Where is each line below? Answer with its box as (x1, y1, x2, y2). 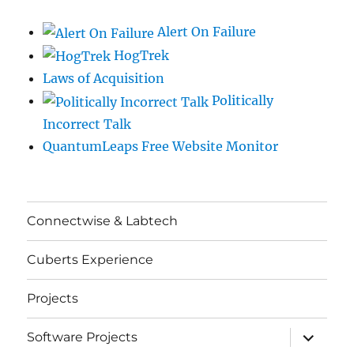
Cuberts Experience (27, 252, 154, 268)
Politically (209, 92, 274, 109)
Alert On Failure (154, 23, 257, 40)
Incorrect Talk (43, 115, 132, 132)
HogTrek (111, 47, 170, 63)
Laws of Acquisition (43, 70, 165, 87)
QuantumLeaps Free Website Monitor (43, 137, 279, 154)
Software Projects (27, 330, 138, 345)
